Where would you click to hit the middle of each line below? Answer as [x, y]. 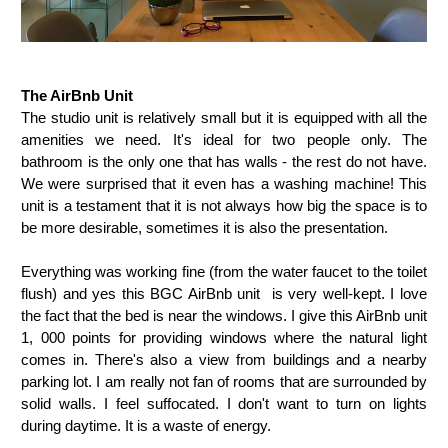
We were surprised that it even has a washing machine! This [224, 184]
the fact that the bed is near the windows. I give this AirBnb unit [224, 316]
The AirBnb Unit [77, 96]
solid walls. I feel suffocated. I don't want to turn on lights [224, 404]
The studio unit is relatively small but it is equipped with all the [224, 118]
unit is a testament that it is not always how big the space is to [224, 206]
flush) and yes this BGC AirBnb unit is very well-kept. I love [224, 294]
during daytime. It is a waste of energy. [146, 426]
